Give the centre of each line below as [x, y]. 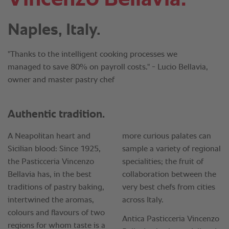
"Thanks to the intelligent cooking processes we [93, 55]
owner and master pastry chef [61, 80]
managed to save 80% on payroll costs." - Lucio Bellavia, [108, 67]
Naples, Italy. [54, 30]
